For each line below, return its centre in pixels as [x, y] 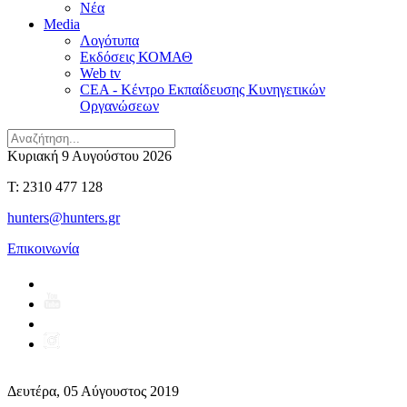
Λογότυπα [109, 40]
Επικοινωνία [43, 248]
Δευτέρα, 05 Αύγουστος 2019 [93, 391]
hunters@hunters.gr [64, 218]
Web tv [100, 73]
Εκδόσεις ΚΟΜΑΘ [136, 57]
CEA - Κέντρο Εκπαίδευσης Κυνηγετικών [203, 89]
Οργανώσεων [119, 106]
